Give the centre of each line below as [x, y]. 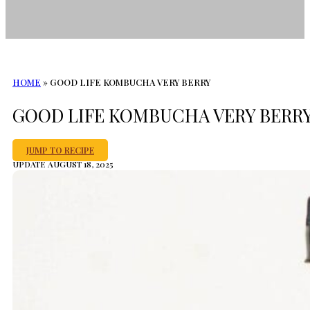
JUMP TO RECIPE [60, 151]
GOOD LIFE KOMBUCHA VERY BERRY [130, 82]
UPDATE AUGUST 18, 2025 [63, 164]
